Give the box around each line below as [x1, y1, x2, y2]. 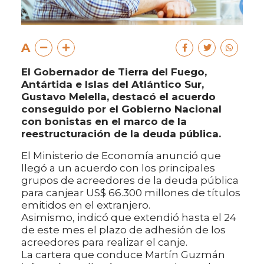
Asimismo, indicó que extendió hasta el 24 [21, 212, 236, 224]
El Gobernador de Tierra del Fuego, [21, 66, 207, 78]
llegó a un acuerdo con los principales [21, 162, 215, 174]
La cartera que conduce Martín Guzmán [21, 249, 225, 261]
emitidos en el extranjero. [21, 199, 150, 212]
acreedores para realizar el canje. [21, 236, 187, 249]
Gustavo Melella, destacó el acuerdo [21, 91, 216, 103]
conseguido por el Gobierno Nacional [21, 103, 222, 115]
